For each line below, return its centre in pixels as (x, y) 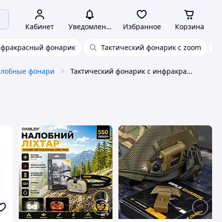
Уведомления (91, 27)
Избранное (142, 27)
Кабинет (40, 27)
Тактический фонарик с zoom (151, 47)
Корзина (189, 27)
